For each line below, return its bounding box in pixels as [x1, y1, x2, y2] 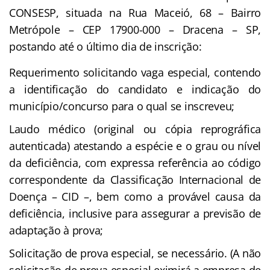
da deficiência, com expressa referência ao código [9, 155, 261, 170]
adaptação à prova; [9, 222, 104, 237]
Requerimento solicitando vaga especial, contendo [9, 64, 261, 80]
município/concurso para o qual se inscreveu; [9, 98, 235, 113]
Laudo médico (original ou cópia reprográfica [9, 121, 261, 136]
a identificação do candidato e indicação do [9, 81, 261, 96]
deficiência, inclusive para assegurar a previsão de [9, 206, 261, 221]
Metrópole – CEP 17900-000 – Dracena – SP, [9, 22, 261, 37]
